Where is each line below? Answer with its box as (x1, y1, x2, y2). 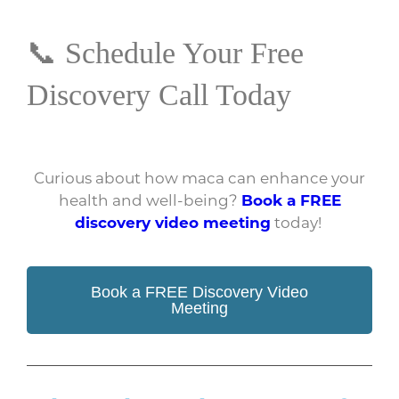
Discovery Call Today (27, 78, 291, 112)
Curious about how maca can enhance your (34, 167, 365, 188)
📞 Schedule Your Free (27, 37, 304, 70)
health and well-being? (58, 190, 241, 210)
